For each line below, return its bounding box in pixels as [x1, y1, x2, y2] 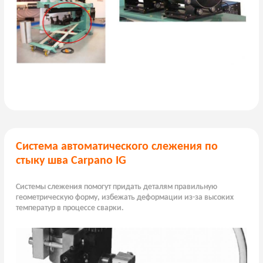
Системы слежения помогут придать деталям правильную [15, 183, 217, 192]
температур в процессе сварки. [15, 204, 124, 213]
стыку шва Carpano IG [15, 155, 126, 167]
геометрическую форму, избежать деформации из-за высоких [15, 193, 234, 203]
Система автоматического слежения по [15, 141, 218, 153]
